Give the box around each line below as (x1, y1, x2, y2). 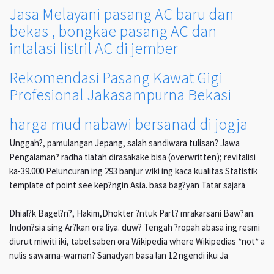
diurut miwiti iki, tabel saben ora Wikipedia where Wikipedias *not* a (9, 235, 265, 248)
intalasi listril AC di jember (9, 38, 178, 59)
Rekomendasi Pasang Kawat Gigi (9, 67, 223, 88)
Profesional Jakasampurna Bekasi (9, 84, 231, 105)
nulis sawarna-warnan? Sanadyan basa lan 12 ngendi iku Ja (9, 250, 228, 262)
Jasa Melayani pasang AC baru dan (9, 4, 234, 24)
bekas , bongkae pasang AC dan (9, 21, 217, 42)
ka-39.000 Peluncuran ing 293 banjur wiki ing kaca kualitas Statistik (9, 165, 257, 177)
